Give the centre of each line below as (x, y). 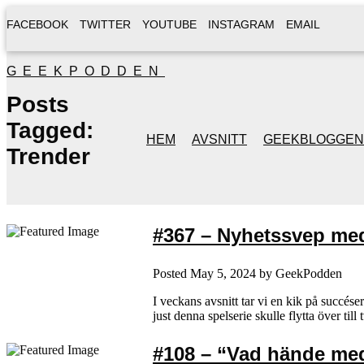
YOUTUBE (169, 24)
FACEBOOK (37, 24)
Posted (171, 273)
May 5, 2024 (223, 273)
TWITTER (105, 24)
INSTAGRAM (241, 24)
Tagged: (50, 130)
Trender (48, 156)
